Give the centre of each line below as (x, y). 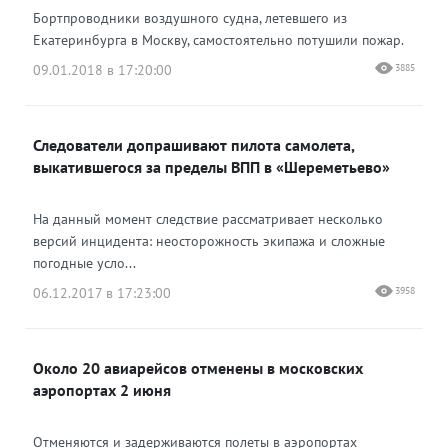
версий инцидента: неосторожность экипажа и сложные (209, 241)
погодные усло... (84, 263)
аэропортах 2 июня (102, 390)
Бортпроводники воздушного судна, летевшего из (190, 18)
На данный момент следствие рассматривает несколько (208, 219)
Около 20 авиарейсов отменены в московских (198, 368)
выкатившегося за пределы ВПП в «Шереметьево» (211, 167)
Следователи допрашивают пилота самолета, (194, 145)
